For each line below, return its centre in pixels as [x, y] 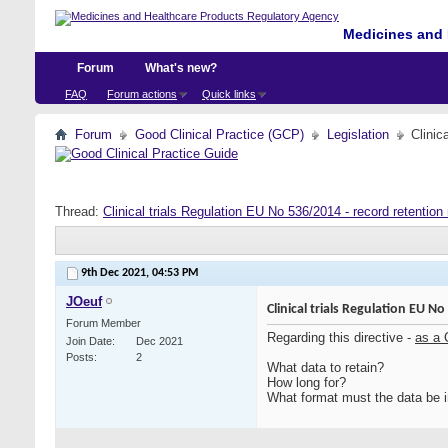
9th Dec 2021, [116, 273]
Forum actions [142, 94]
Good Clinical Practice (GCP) [219, 134]
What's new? [181, 68]
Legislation [358, 134]
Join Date [89, 341]
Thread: [79, 211]
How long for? [306, 383]
